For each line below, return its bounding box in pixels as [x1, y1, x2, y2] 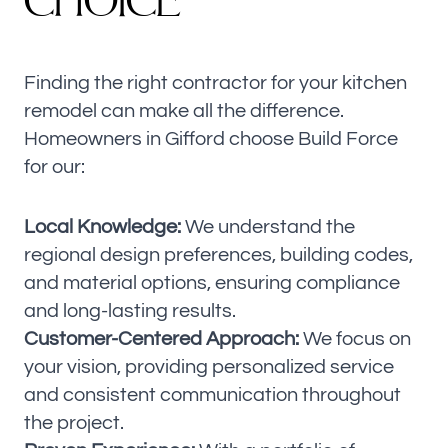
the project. [24, 412, 124, 433]
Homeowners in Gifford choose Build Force [24, 128, 398, 149]
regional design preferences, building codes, [24, 244, 413, 265]
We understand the [181, 216, 355, 237]
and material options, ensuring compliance [24, 272, 400, 293]
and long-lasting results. [24, 300, 236, 321]
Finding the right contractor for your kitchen [24, 72, 407, 93]
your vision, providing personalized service [24, 356, 394, 377]
